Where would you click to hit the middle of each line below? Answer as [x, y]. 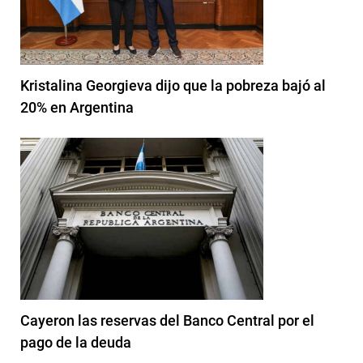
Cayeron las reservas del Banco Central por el [167, 320]
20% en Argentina [77, 107]
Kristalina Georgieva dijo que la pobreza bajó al [173, 85]
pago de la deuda [76, 342]
